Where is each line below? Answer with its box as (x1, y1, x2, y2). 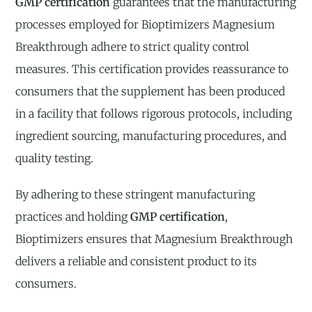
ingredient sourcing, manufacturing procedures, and (15, 129, 287, 143)
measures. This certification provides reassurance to (15, 62, 289, 77)
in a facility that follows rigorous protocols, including (15, 107, 292, 121)
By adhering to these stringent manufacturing (15, 187, 256, 201)
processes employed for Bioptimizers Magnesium (15, 17, 276, 32)
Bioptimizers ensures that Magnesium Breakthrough (15, 231, 294, 246)
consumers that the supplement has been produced (15, 84, 286, 99)
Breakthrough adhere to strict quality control (15, 40, 250, 54)
